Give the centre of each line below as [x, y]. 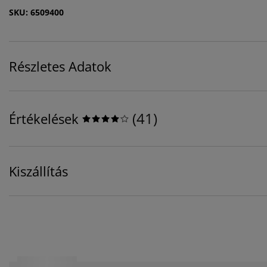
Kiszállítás [38, 171]
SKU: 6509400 [36, 13]
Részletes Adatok [60, 66]
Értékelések [44, 119]
